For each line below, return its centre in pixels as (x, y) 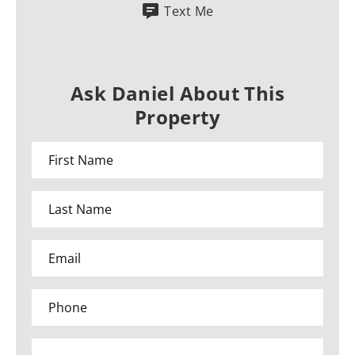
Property (177, 117)
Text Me (189, 11)
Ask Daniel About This (177, 94)
